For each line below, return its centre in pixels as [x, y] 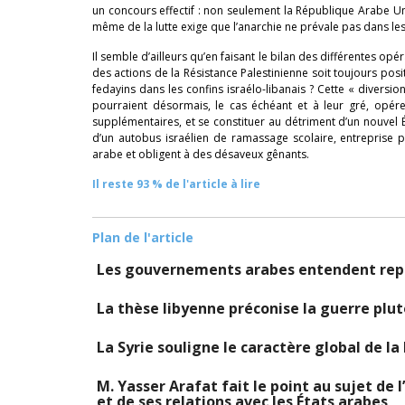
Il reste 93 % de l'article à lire [176, 184]
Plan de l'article [143, 237]
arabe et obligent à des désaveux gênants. [201, 154]
